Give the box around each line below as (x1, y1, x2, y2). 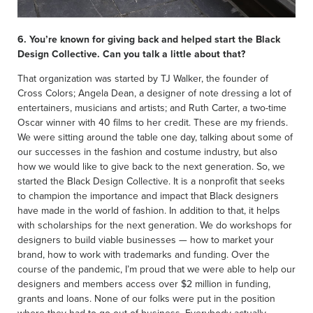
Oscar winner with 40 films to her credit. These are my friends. (17, 115, 288, 129)
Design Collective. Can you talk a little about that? (17, 46, 245, 61)
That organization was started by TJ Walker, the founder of (17, 71, 268, 85)
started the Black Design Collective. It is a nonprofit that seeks (17, 173, 285, 188)
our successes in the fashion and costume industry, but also (17, 144, 277, 159)
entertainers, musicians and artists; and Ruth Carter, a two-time (17, 100, 286, 115)
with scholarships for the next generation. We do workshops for (17, 217, 292, 232)
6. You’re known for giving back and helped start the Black (17, 31, 280, 46)
